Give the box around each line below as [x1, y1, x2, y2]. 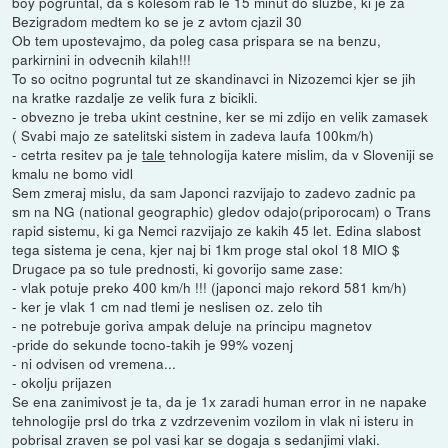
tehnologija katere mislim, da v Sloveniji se [165, 143, 435, 164]
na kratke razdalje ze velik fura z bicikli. [12, 86, 259, 107]
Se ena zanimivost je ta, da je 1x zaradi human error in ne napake [12, 390, 428, 411]
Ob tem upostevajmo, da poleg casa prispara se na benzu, [12, 29, 382, 50]
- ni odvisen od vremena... [12, 352, 177, 373]
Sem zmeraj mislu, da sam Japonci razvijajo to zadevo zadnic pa [12, 181, 417, 202]
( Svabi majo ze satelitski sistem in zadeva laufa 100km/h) [12, 124, 375, 145]
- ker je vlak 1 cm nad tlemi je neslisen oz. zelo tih [12, 295, 324, 316]
